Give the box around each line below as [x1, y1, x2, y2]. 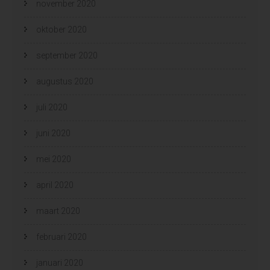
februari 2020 [36, 231, 87, 242]
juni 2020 [36, 128, 71, 138]
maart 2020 [36, 206, 80, 216]
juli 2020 [36, 102, 67, 112]
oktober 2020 [36, 24, 87, 34]
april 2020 [36, 180, 74, 190]
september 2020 [36, 50, 98, 60]
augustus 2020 [36, 76, 93, 86]
